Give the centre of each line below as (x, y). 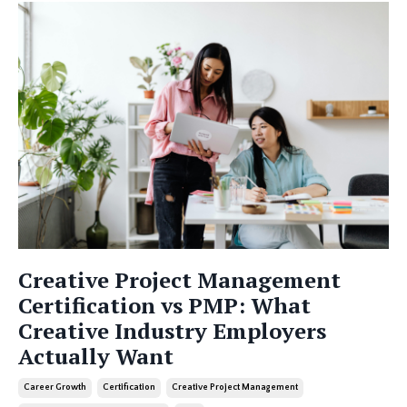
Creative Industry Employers (172, 330)
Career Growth (55, 387)
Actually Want (96, 356)
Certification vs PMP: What (164, 305)
